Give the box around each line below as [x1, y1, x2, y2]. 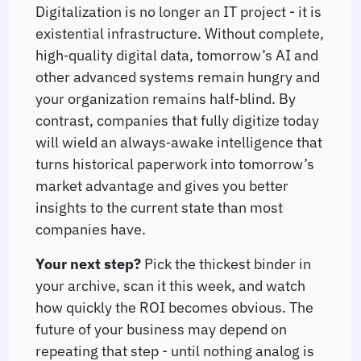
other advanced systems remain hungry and [35, 66, 320, 86]
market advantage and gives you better [35, 175, 288, 195]
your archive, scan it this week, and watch [35, 275, 305, 295]
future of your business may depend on [35, 318, 287, 338]
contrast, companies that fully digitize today [35, 110, 319, 130]
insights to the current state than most [35, 197, 283, 217]
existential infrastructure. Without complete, [35, 23, 324, 43]
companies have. [35, 218, 146, 239]
